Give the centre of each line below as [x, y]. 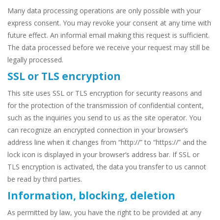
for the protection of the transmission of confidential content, [106, 106]
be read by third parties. [45, 179]
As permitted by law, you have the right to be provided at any [104, 213]
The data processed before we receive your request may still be [109, 48]
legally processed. [35, 60]
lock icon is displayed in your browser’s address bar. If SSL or [103, 155]
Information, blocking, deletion [91, 196]
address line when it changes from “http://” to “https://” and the [107, 142]
